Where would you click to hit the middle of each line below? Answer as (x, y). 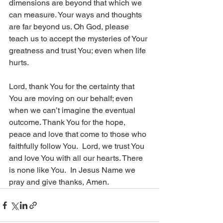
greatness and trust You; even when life (78, 51)
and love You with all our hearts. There (77, 158)
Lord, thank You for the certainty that (73, 86)
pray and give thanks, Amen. (59, 182)
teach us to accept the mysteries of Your (79, 39)
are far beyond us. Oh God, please (70, 27)
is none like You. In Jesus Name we (73, 170)
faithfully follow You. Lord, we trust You (78, 146)
